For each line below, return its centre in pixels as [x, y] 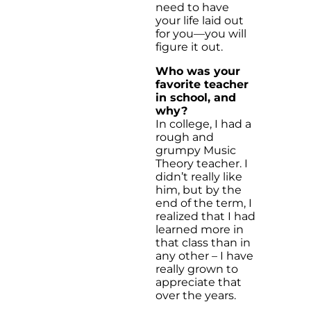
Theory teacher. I [202, 163]
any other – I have [204, 256]
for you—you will [201, 34]
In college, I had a [203, 124]
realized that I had [205, 216]
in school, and [196, 98]
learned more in [200, 229]
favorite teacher [202, 84]
